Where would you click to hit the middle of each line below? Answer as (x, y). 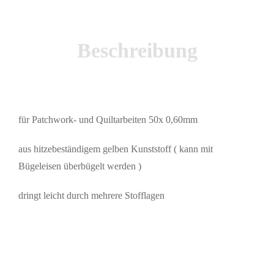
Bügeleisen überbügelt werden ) (80, 166)
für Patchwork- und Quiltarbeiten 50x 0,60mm (108, 120)
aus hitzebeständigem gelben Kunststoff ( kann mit (116, 149)
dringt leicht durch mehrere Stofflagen (91, 195)
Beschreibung (137, 50)
